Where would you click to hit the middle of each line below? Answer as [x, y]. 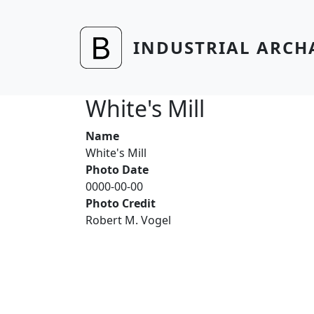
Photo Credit [121, 203]
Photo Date [117, 170]
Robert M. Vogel [128, 220]
